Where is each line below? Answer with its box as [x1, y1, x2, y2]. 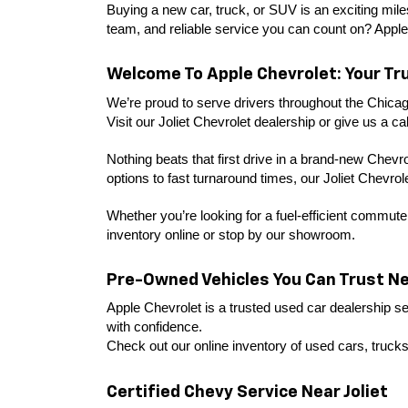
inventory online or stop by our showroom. [107, 227, 355, 242]
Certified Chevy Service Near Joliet [107, 382, 388, 401]
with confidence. [107, 320, 202, 335]
